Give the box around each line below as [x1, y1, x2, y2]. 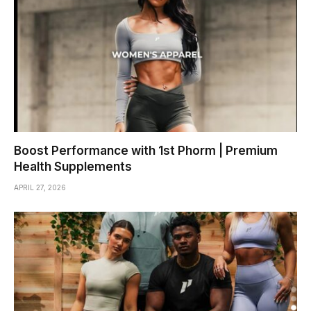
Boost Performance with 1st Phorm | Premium [14, 143, 278, 158]
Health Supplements [14, 159, 132, 174]
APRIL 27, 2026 [14, 183, 66, 192]
